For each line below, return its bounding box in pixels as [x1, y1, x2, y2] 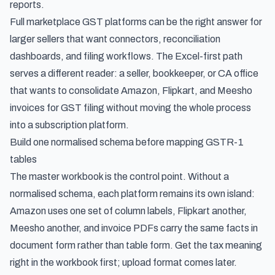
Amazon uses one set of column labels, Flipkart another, [10, 206, 247, 216]
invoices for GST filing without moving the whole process [10, 103, 251, 113]
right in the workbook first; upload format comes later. [10, 257, 237, 268]
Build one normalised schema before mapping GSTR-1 [10, 137, 244, 147]
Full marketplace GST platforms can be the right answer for [10, 17, 262, 27]
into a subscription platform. [10, 120, 129, 130]
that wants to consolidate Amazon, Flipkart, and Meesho [10, 85, 252, 96]
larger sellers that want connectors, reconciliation [10, 34, 220, 44]
